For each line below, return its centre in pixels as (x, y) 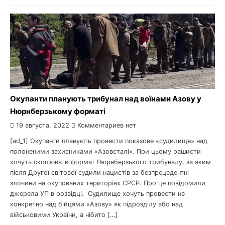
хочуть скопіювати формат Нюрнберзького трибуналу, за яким (110, 162)
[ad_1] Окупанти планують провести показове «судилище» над (109, 141)
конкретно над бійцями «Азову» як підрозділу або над (96, 204)
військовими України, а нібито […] (64, 215)
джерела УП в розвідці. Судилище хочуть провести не (97, 194)
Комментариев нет (106, 125)
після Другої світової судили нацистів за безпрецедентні (99, 173)
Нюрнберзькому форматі (58, 111)
